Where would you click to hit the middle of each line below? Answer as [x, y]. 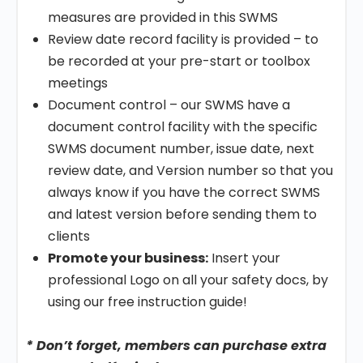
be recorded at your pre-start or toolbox [179, 61]
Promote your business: [128, 258]
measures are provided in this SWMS [163, 17]
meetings [78, 83]
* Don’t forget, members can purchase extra [176, 346]
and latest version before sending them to [182, 214]
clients [69, 236]
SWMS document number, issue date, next [181, 149]
